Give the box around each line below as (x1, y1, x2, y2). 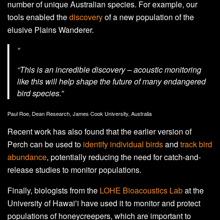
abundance (7, 151, 47, 163)
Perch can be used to (7, 138, 83, 150)
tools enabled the (7, 11, 69, 23)
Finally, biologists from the (7, 185, 100, 196)
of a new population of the (103, 11, 194, 23)
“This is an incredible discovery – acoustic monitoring (17, 64, 201, 76)
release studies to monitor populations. (7, 164, 141, 176)
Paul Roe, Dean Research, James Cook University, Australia (7, 110, 152, 118)
